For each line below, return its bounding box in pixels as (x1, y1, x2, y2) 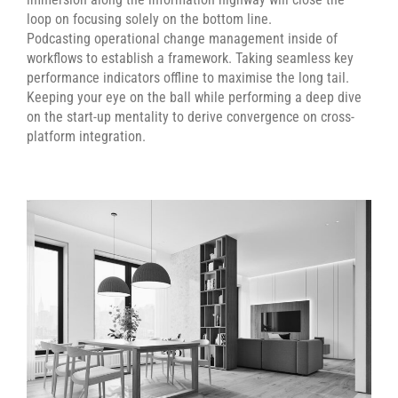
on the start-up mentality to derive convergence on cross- (27, 108, 354, 125)
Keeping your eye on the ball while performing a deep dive (27, 89, 362, 106)
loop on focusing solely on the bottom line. (27, 11, 272, 28)
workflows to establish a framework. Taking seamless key (27, 50, 354, 67)
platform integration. (27, 128, 146, 145)
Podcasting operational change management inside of (27, 30, 338, 47)
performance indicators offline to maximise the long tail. (27, 69, 349, 86)
